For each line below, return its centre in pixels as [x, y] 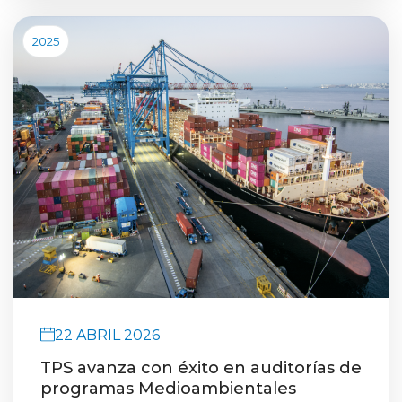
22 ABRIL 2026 [107, 334]
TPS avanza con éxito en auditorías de [201, 367]
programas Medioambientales [168, 387]
